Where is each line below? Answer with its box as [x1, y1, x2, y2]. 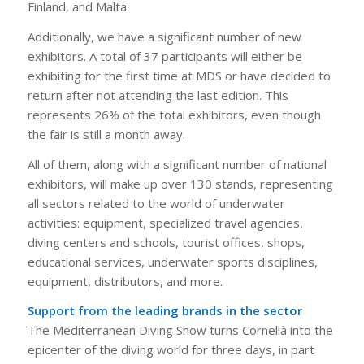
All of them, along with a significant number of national [27, 155, 327, 172]
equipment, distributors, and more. [27, 272, 223, 289]
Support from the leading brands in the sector [27, 302, 302, 319]
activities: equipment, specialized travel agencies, [27, 214, 303, 231]
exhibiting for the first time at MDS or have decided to [27, 67, 331, 84]
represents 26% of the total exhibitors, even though [27, 106, 321, 123]
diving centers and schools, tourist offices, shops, [27, 233, 305, 250]
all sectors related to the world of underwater [27, 194, 285, 211]
